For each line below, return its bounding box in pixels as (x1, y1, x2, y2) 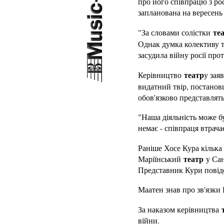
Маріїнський (138, 153, 183, 164)
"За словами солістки (138, 27, 213, 37)
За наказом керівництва (138, 204, 221, 214)
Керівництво (138, 69, 184, 80)
